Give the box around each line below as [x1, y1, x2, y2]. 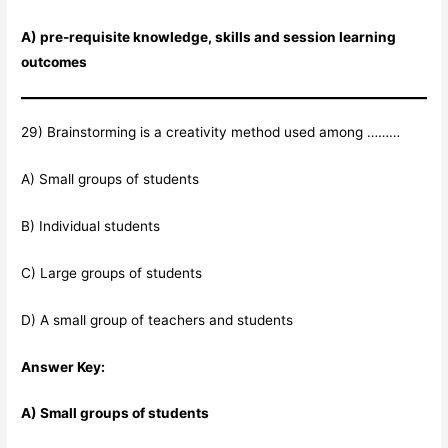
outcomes [21, 53, 88, 70]
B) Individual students [21, 217, 161, 234]
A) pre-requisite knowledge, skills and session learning [21, 28, 397, 45]
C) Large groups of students [21, 264, 203, 281]
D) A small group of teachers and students [21, 311, 294, 328]
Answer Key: [21, 358, 106, 375]
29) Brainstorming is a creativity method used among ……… [21, 124, 401, 141]
